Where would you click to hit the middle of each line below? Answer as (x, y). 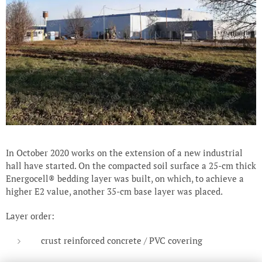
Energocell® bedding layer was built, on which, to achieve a (125, 178)
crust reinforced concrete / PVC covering (122, 240)
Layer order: (30, 216)
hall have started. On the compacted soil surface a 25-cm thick (131, 165)
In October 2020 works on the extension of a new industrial (124, 152)
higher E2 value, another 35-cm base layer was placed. (114, 191)
